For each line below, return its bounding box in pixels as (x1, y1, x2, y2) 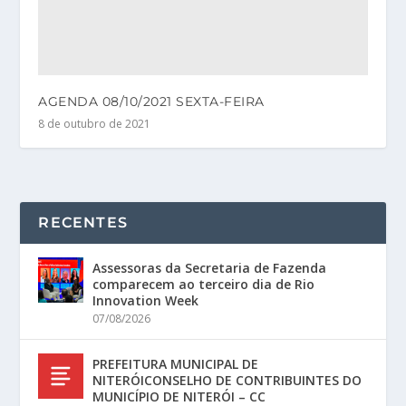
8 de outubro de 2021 (38, 116, 151, 132)
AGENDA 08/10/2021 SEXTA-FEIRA (38, 93, 265, 111)
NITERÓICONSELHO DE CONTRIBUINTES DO (92, 372, 362, 390)
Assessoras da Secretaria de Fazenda (92, 259, 327, 277)
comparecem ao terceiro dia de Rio (92, 275, 315, 294)
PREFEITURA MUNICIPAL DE (92, 355, 259, 373)
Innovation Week (92, 292, 199, 310)
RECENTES (38, 214, 129, 232)
